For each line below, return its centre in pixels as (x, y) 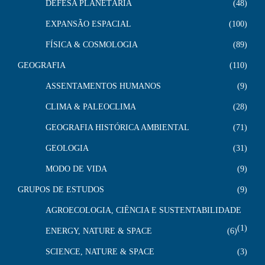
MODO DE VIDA (76, 169)
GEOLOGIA (67, 148)
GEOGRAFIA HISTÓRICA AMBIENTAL (117, 127)
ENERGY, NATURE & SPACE (99, 231)
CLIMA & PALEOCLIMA (91, 106)
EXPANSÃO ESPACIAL (88, 24)
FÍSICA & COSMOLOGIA (92, 44)
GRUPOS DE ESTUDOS (61, 189)
